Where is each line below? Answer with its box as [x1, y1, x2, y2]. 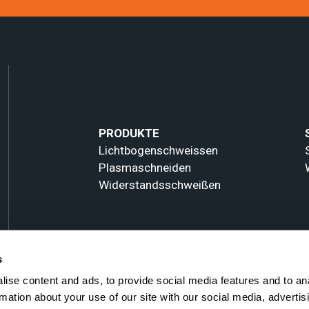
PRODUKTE [99, 126, 160, 141]
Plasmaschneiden [99, 161, 192, 175]
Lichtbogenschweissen [99, 143, 219, 158]
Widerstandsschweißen [99, 178, 221, 192]
